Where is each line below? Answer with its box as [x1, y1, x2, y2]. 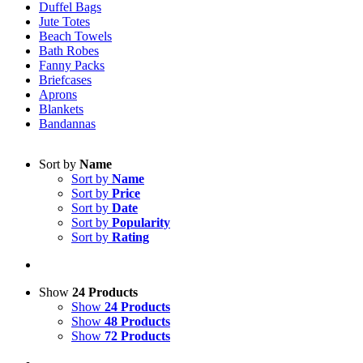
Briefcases [39, 73, 92, 87]
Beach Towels [39, 29, 112, 43]
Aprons [39, 88, 77, 101]
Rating [112, 230, 149, 244]
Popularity [112, 216, 170, 229]
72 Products [105, 329, 170, 343]
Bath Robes [39, 44, 99, 58]
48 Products [105, 314, 170, 328]
